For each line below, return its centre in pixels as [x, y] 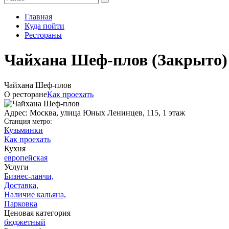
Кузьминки [24, 130]
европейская [26, 157]
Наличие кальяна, [35, 194]
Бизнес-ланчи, [29, 176]
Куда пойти [44, 26]
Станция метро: [28, 121]
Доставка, [21, 185]
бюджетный [25, 222]
